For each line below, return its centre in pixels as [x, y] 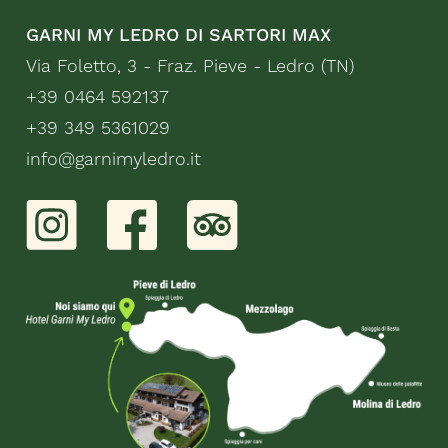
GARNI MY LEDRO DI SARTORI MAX [179, 36]
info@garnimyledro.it [114, 160]
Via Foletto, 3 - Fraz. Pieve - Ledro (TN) [190, 67]
